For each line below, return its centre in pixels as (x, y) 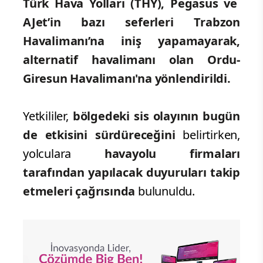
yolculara (64, 153)
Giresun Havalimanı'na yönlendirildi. (127, 78)
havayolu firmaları (172, 153)
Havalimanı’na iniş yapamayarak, (131, 41)
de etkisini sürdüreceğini (103, 134)
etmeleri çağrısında (79, 191)
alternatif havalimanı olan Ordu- (131, 59)
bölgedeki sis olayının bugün (156, 116)
